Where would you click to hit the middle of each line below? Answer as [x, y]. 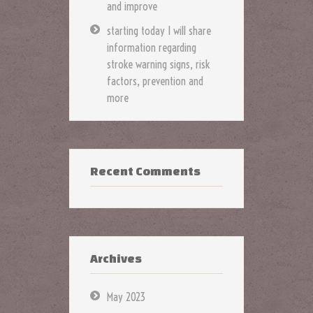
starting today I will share [159, 30]
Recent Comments [145, 170]
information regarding [152, 47]
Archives [116, 258]
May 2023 [126, 297]
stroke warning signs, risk [158, 64]
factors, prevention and [155, 81]
